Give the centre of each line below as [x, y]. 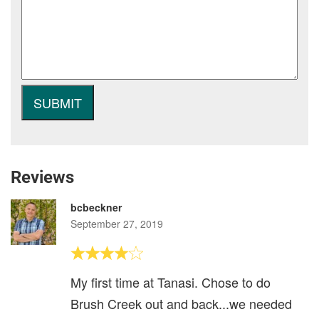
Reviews [42, 178]
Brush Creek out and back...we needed [181, 304]
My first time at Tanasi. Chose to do [171, 282]
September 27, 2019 [117, 224]
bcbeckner [96, 208]
